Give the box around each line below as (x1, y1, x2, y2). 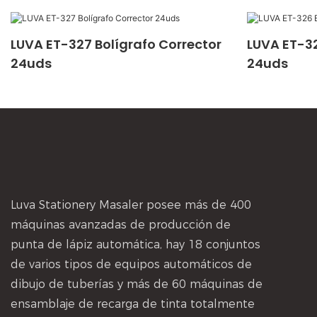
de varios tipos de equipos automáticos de (11, 257, 252, 271)
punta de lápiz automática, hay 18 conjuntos (11, 237, 260, 251)
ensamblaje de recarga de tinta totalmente (11, 296, 255, 311)
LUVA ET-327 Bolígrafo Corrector (11, 35, 221, 53)
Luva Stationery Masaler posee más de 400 (11, 197, 251, 212)
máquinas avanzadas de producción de (11, 217, 231, 231)
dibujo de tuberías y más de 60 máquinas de (11, 277, 263, 291)
